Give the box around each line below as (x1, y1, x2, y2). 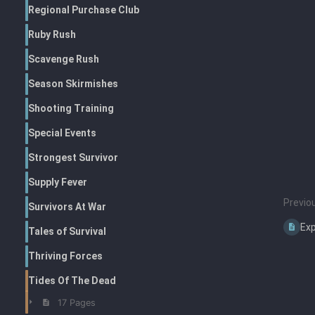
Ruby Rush (28, 29, 76, 41)
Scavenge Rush (28, 53, 99, 65)
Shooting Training (28, 103, 114, 115)
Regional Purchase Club (28, 4, 139, 16)
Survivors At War (28, 201, 106, 213)
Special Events (28, 127, 96, 139)
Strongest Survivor (28, 152, 118, 164)
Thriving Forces (28, 250, 103, 262)
